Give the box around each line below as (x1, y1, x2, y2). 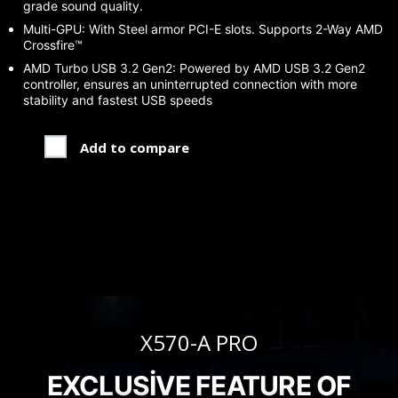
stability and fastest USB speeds (22, 92, 212, 108)
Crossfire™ (22, 37, 83, 53)
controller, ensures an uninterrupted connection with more (22, 76, 357, 92)
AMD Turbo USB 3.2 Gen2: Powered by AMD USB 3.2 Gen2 (22, 60, 365, 76)
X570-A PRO (140, 328, 258, 358)
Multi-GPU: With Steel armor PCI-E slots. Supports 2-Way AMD (22, 21, 383, 37)
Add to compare (80, 139, 189, 157)
